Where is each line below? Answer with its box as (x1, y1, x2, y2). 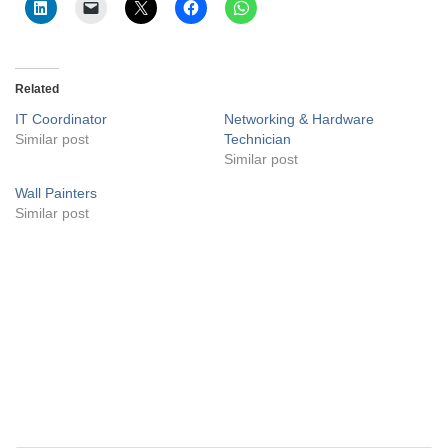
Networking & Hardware (224, 110, 374, 127)
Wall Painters (15, 184, 97, 201)
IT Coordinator (15, 110, 107, 127)
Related (15, 81, 59, 96)
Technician (224, 130, 291, 147)
